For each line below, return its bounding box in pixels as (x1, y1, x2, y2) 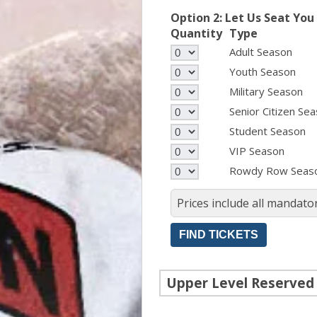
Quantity (171, 25, 222, 42)
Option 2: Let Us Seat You (171, 10, 314, 26)
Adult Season (229, 45, 292, 59)
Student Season (229, 124, 306, 139)
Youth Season (229, 64, 296, 79)
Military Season (229, 84, 303, 99)
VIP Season (229, 144, 284, 158)
